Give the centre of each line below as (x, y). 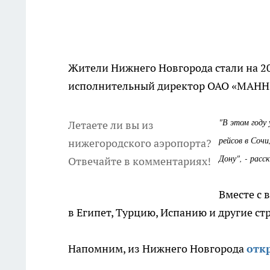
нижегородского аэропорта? (140, 143)
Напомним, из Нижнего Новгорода (157, 249)
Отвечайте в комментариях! (140, 161)
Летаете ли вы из (111, 125)
